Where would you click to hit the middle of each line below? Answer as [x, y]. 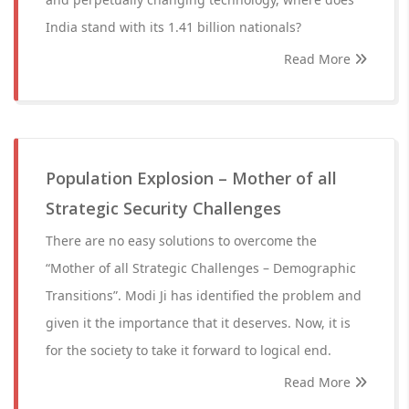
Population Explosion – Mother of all [191, 178]
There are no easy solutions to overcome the [181, 241]
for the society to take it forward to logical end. [189, 350]
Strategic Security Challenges [163, 208]
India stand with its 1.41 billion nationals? [173, 27]
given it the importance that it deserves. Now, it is [198, 323]
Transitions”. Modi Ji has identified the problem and [204, 295]
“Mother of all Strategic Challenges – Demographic [201, 268]
